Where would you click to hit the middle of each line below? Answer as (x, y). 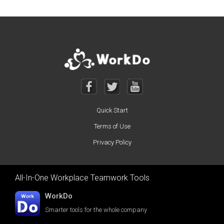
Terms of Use (112, 126)
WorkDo (59, 196)
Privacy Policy (112, 142)
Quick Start (112, 110)
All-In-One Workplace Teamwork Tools (82, 177)
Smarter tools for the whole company (96, 209)
